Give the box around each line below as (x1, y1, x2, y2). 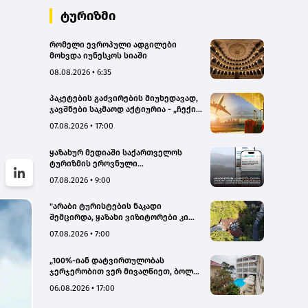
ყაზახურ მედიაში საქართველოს (49, 147, 182, 157)
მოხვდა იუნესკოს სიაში (49, 50, 147, 60)
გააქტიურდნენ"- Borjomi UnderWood (49, 223, 195, 234)
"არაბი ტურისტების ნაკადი (49, 201, 162, 212)
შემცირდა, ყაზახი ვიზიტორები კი (49, 212, 188, 223)
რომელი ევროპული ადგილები (49, 39, 177, 49)
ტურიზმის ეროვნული (49, 158, 137, 168)
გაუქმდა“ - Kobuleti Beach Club (49, 288, 171, 298)
